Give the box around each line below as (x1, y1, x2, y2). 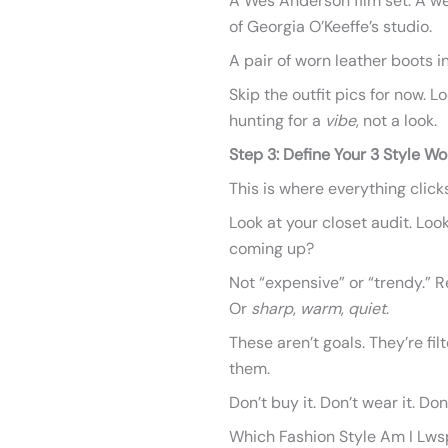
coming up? (229, 238, 314, 259)
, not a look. (356, 110, 437, 131)
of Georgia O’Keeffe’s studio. (229, 16, 432, 37)
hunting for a (229, 110, 325, 131)
